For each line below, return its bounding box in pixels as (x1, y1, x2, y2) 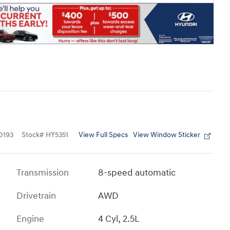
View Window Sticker (133, 130, 200, 139)
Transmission (16, 166, 69, 179)
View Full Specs (79, 130, 128, 139)
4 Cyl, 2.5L (98, 213, 140, 225)
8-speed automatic (98, 166, 176, 179)
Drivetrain (16, 189, 56, 202)
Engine (16, 213, 44, 225)
